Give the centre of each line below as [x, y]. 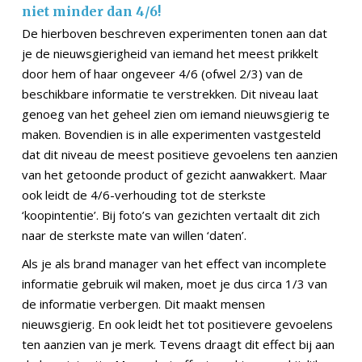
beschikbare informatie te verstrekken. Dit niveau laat [170, 94]
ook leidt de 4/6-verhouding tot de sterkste [144, 195]
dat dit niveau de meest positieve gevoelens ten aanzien [180, 155]
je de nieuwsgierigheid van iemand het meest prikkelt [170, 54]
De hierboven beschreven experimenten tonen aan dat [175, 34]
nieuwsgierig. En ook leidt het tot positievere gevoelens [177, 324]
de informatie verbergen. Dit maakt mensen [143, 304]
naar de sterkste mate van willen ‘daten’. [134, 236]
